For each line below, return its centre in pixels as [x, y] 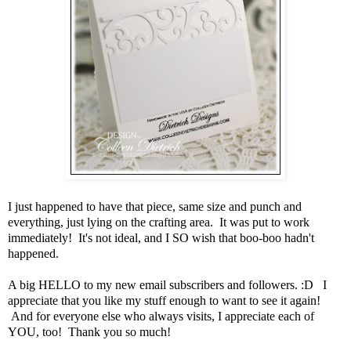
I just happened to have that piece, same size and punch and [155, 206]
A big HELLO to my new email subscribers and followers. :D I [167, 284]
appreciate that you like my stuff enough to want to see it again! [164, 300]
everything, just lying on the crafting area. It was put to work [159, 222]
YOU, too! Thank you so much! [89, 331]
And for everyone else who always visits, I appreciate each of [161, 316]
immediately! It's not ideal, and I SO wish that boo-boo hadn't [161, 237]
